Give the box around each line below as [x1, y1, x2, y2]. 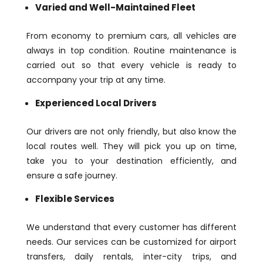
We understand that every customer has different [26, 221, 237, 233]
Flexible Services [35, 192, 114, 205]
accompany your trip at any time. [26, 73, 166, 86]
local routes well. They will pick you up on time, [26, 140, 237, 152]
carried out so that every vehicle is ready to [26, 59, 237, 71]
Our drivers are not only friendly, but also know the [26, 125, 237, 137]
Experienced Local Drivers [35, 96, 157, 109]
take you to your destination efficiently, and [26, 154, 237, 167]
